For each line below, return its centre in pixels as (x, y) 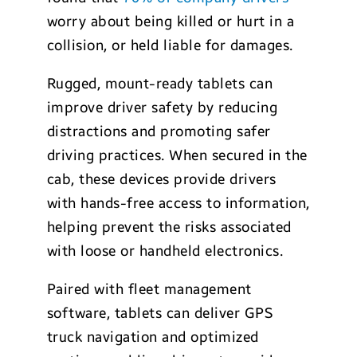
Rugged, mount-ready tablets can (160, 83)
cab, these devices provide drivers (161, 179)
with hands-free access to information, (178, 203)
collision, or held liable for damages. (170, 45)
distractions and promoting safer (159, 131)
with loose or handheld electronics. (165, 251)
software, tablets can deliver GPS (160, 313)
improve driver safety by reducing (162, 107)
